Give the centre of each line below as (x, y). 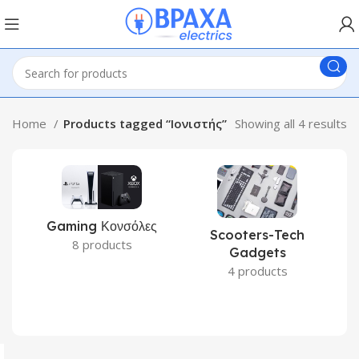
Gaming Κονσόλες (102, 226)
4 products (257, 270)
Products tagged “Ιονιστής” (145, 123)
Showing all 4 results (291, 123)
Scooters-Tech (257, 234)
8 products (102, 245)
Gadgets (257, 252)
